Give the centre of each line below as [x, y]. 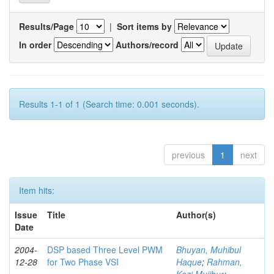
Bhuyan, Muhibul [209, 250]
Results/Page [46, 26]
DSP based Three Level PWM [105, 250]
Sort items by [144, 26]
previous [188, 155]
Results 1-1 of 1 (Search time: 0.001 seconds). [109, 104]
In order [35, 44]
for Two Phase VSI [83, 262]
